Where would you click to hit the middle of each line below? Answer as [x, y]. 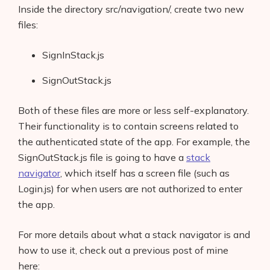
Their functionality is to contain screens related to [128, 126]
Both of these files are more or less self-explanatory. [133, 110]
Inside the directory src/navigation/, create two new [131, 9]
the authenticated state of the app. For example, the [134, 141]
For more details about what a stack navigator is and [134, 234]
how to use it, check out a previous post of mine [123, 250]
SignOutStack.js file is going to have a [102, 157]
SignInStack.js [73, 55]
